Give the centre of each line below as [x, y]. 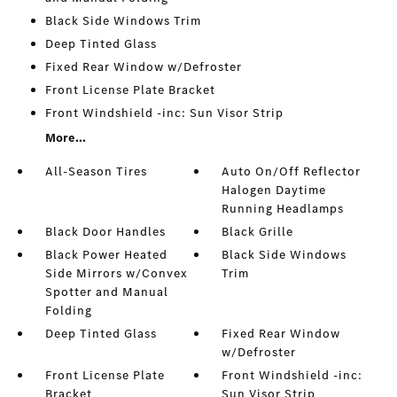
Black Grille [258, 232]
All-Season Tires [96, 172]
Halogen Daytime [274, 191]
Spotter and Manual [106, 292]
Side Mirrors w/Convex [116, 274]
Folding [68, 311]
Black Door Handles [105, 232]
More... [65, 138]
